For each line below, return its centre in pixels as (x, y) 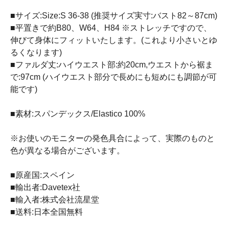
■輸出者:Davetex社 (45, 187)
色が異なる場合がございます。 (67, 150)
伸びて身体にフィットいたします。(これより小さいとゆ (114, 40)
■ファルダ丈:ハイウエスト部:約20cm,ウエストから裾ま (112, 64)
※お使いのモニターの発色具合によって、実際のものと (112, 138)
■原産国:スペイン (42, 175)
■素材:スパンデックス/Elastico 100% (78, 113)
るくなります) (36, 52)
